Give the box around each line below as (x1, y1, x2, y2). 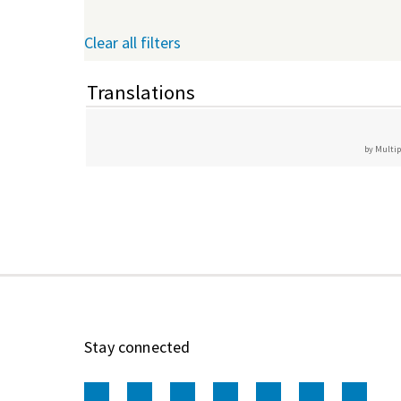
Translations (87, 79, 195, 105)
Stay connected (84, 336, 191, 357)
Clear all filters (84, 31, 181, 53)
